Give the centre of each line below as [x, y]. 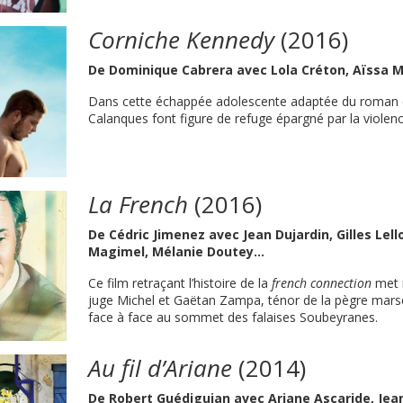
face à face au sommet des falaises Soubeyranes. [233, 317]
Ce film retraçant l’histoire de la [180, 282]
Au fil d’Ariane [161, 367]
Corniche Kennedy [182, 40]
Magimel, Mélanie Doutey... [177, 251]
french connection [322, 282]
